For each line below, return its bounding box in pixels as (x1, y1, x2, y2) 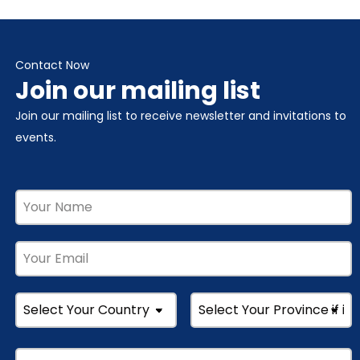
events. (14, 129, 56, 146)
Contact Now (14, 57, 89, 74)
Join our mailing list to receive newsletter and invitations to (14, 108, 346, 125)
